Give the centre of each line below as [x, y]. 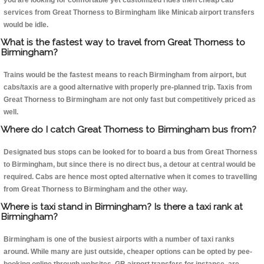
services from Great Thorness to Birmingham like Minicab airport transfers [129, 13]
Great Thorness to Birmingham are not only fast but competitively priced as [130, 100]
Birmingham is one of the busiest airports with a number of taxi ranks [119, 240]
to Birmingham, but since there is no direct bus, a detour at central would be [130, 165]
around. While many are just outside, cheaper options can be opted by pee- [128, 252]
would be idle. [26, 25]
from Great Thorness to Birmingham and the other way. [95, 189]
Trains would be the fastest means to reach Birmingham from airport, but [125, 75]
